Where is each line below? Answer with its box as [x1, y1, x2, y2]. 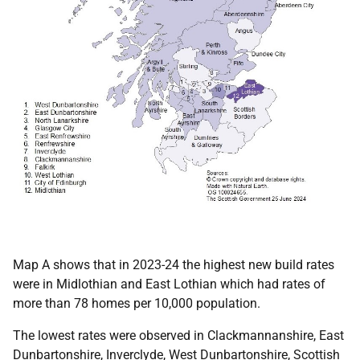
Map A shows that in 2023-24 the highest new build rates [13, 256, 334, 272]
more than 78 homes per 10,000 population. [13, 295, 260, 311]
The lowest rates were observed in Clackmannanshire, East [13, 327, 344, 343]
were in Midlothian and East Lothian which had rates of [13, 276, 325, 292]
